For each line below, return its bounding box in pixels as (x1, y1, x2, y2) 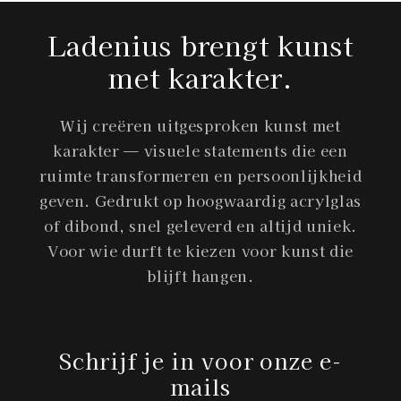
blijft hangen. (147, 264, 254, 286)
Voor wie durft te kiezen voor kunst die (47, 239, 354, 261)
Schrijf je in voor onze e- (59, 344, 342, 376)
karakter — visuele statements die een (53, 139, 348, 161)
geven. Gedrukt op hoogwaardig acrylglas (39, 189, 362, 211)
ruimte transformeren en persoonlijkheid (38, 164, 363, 186)
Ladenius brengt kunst (47, 24, 354, 64)
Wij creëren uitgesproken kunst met (60, 114, 341, 136)
